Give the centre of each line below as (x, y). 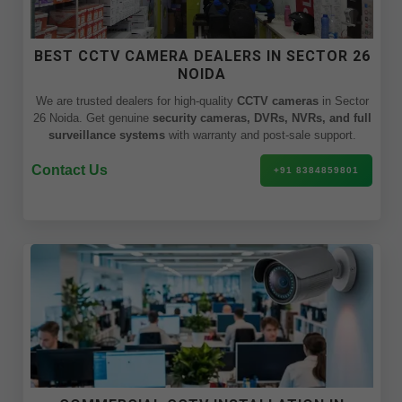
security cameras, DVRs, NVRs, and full (262, 118)
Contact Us (70, 170)
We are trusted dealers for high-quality (136, 101)
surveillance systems (106, 135)
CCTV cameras (277, 101)
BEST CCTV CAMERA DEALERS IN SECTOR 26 (202, 56)
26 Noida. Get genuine (92, 118)
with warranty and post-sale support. (260, 135)
